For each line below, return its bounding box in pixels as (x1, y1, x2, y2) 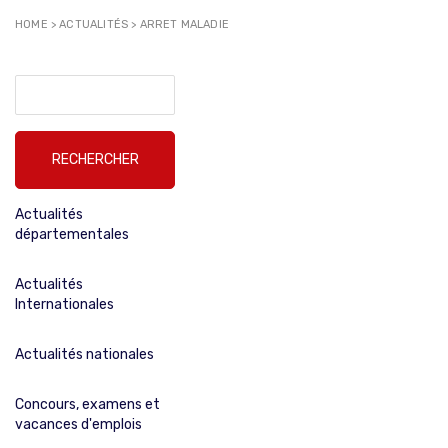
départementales (15, 226, 129, 243)
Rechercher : (14, 75, 95, 92)
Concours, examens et (15, 396, 160, 413)
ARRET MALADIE (139, 18, 229, 31)
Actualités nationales (15, 346, 154, 363)
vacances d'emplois (15, 416, 142, 433)
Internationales (15, 296, 114, 313)
